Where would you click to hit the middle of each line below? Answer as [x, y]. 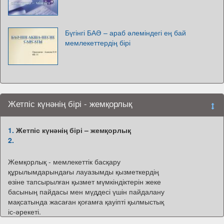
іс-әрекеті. [24, 212]
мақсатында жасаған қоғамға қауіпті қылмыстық [86, 202]
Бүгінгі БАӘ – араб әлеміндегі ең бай [125, 33]
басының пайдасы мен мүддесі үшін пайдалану [86, 192]
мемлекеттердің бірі [98, 43]
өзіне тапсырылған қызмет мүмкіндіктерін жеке [84, 182]
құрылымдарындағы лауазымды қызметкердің [83, 172]
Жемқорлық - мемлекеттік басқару [64, 162]
